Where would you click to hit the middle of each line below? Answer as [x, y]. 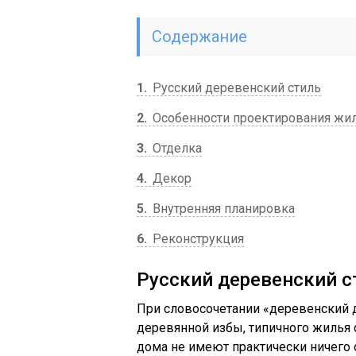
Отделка [176, 148]
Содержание [199, 37]
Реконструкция [197, 239]
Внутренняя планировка [222, 209]
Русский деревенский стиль [235, 88]
